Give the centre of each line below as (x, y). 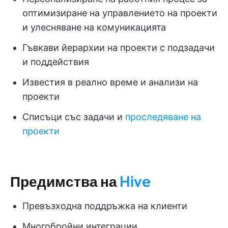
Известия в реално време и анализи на (110, 82)
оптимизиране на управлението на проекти (120, 13)
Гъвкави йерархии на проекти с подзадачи (119, 48)
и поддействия (56, 62)
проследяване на (163, 117)
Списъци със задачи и (74, 117)
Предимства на (65, 181)
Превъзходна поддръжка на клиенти (105, 206)
